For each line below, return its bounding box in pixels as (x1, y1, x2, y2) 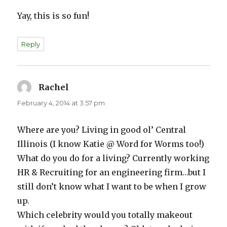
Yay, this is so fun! (17, 11, 90, 21)
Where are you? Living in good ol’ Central (17, 125, 186, 135)
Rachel (39, 82, 69, 93)
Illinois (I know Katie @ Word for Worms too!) (17, 139, 205, 149)
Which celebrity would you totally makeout (17, 210, 193, 220)
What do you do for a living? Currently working (17, 153, 210, 164)
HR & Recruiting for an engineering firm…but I (17, 167, 206, 178)
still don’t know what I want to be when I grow (17, 181, 207, 192)
